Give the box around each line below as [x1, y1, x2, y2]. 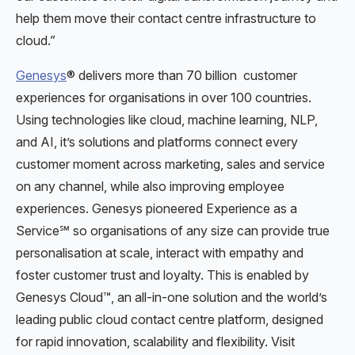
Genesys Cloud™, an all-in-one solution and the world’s [16, 288, 327, 305]
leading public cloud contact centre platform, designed [16, 311, 323, 327]
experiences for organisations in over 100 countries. [16, 89, 311, 105]
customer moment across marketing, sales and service [16, 155, 325, 172]
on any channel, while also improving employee [16, 177, 284, 194]
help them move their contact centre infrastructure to [16, 10, 316, 26]
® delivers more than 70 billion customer [67, 67, 297, 83]
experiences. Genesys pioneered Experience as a [16, 200, 297, 216]
